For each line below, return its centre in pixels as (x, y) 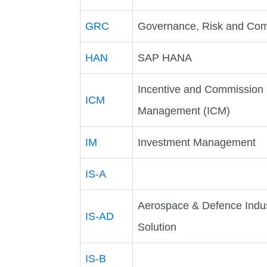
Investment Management (197, 142)
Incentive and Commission (201, 89)
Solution (157, 227)
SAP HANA (165, 58)
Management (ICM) (184, 111)
